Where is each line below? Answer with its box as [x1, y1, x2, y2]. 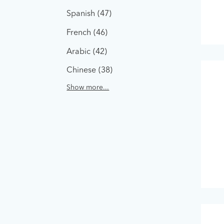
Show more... [66, 84, 109, 91]
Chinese [66, 66, 96, 75]
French [66, 28, 91, 37]
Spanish [66, 10, 95, 18]
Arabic [66, 47, 91, 56]
